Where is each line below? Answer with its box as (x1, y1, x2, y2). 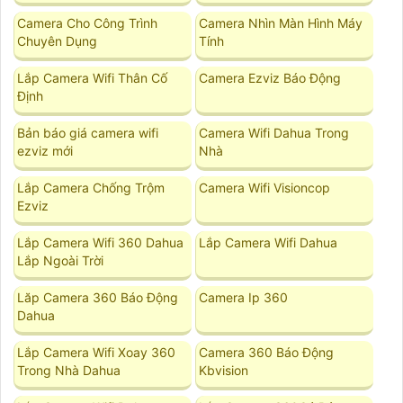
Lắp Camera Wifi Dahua (199, 234, 338, 250)
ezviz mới (17, 142, 74, 158)
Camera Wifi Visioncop (199, 179, 331, 195)
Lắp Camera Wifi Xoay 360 (17, 344, 176, 360)
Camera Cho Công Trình (17, 14, 158, 31)
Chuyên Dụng (17, 32, 98, 49)
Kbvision (199, 362, 249, 378)
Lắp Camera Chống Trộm (17, 179, 166, 195)
